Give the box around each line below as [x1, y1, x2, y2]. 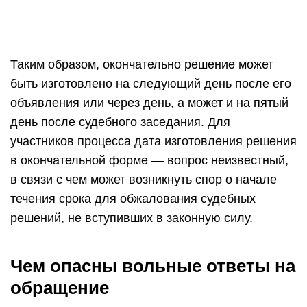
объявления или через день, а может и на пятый [10, 96, 288, 110]
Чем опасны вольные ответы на [10, 256, 295, 276]
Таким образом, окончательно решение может [10, 58, 273, 71]
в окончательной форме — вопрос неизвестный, [10, 153, 288, 167]
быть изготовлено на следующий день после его [10, 77, 291, 90]
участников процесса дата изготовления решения [10, 134, 297, 148]
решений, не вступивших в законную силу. [10, 211, 256, 225]
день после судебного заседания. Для [10, 115, 230, 129]
